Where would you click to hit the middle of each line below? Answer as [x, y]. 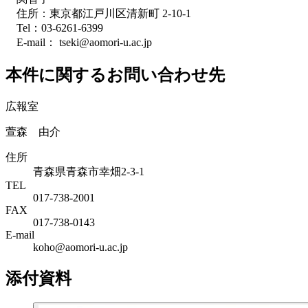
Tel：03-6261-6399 [54, 27]
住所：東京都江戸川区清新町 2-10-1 [98, 13]
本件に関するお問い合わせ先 [115, 75]
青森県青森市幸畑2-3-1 [89, 171]
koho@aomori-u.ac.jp [80, 247]
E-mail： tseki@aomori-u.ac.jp [79, 42]
